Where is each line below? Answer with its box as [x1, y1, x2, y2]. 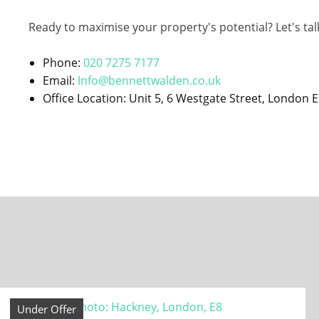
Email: [43, 73, 78, 88]
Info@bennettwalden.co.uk [78, 73, 221, 88]
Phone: [43, 55, 83, 70]
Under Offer [17, 302, 76, 316]
